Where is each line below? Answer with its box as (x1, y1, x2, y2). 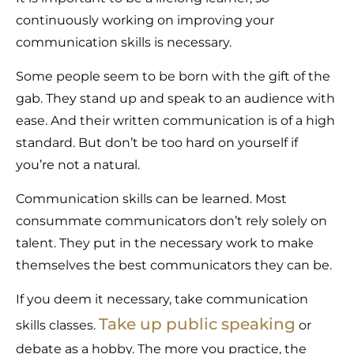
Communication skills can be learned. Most (16, 191, 287, 207)
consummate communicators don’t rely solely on (16, 213, 327, 229)
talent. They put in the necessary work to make (16, 235, 314, 251)
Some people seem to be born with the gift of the (16, 69, 330, 85)
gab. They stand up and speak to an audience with (16, 91, 335, 107)
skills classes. (16, 318, 99, 333)
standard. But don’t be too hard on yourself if (16, 135, 298, 151)
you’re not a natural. (16, 157, 140, 173)
